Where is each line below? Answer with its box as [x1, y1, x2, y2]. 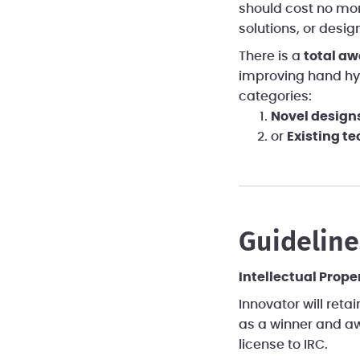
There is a [238, 49, 304, 63]
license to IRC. [238, 337, 328, 351]
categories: [238, 89, 312, 103]
